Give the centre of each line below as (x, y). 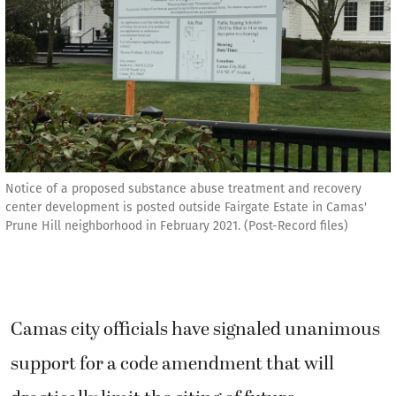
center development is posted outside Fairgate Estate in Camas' (186, 207)
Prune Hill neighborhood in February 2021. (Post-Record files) (177, 225)
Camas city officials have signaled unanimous (195, 329)
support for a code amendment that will (172, 364)
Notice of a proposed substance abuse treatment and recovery (183, 188)
